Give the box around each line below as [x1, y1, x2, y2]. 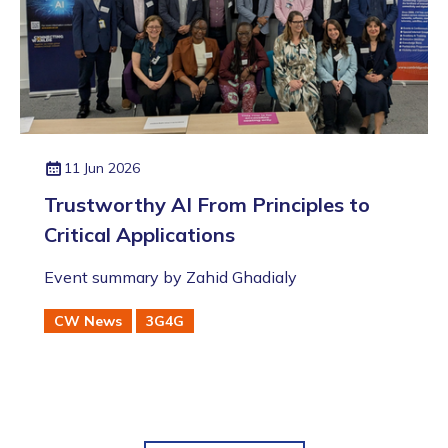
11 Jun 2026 [64, 158, 140, 177]
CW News [54, 311, 122, 330]
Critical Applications [44, 221, 235, 247]
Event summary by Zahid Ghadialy [44, 266, 297, 287]
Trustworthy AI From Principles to [44, 191, 370, 217]
